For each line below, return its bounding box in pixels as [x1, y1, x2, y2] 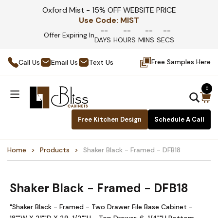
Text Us [89, 57, 113, 67]
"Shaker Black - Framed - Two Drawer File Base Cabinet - [10, 202, 193, 211]
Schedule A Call [154, 115, 204, 124]
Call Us [18, 57, 40, 67]
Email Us [51, 57, 78, 67]
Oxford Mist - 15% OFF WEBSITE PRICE [42, 5, 176, 15]
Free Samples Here [151, 57, 211, 66]
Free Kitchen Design [78, 115, 142, 124]
